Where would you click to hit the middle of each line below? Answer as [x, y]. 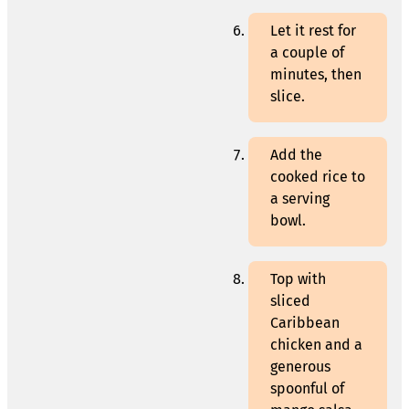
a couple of [307, 53]
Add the [296, 155]
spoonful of [307, 389]
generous [300, 367]
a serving [300, 199]
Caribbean [305, 323]
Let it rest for [313, 31]
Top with [298, 279]
